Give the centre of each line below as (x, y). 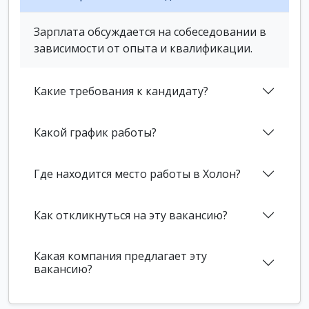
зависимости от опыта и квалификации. (143, 48)
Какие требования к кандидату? (121, 91)
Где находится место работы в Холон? (137, 173)
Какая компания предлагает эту (120, 256)
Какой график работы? (95, 132)
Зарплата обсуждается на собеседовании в (150, 32)
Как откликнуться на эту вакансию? (131, 215)
